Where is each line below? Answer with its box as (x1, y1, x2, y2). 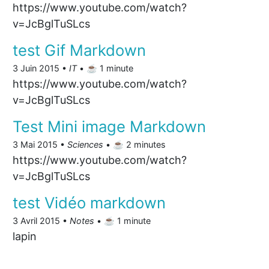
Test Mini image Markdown (13, 117, 206, 136)
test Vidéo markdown (13, 193, 166, 212)
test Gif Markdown (13, 41, 146, 59)
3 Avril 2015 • (13, 216, 70, 226)
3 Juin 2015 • (13, 63, 69, 73)
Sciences (67, 139, 103, 150)
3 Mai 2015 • (13, 139, 67, 150)
